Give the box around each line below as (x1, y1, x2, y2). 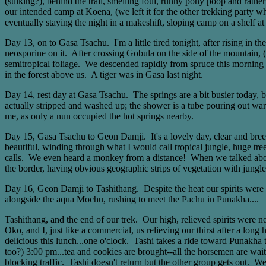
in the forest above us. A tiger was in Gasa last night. (5, 69, 203, 80)
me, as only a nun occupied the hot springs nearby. (5, 111, 194, 121)
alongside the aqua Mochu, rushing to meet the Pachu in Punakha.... (5, 194, 259, 204)
